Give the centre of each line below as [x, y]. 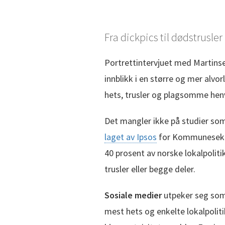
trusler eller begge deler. [150, 169]
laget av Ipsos [131, 137]
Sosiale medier [133, 195]
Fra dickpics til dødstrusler [163, 37]
